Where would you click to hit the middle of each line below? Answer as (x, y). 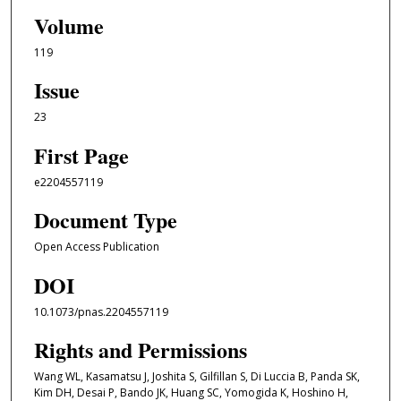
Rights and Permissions (140, 350)
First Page (81, 155)
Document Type (105, 220)
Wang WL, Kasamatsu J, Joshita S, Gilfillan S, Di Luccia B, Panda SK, (196, 377)
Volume (68, 26)
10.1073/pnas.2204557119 (101, 311)
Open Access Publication (96, 247)
